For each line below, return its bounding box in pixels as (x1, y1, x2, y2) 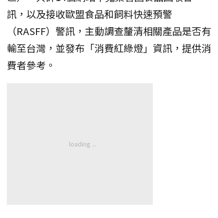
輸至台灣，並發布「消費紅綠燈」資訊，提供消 (7, 41, 211, 55)
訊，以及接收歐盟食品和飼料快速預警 (7, 7, 172, 21)
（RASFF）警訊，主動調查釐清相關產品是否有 (7, 24, 211, 38)
